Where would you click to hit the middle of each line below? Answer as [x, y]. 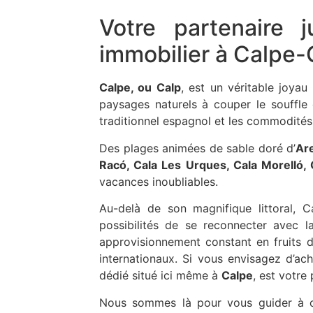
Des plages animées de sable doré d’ [198, 148]
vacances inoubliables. [159, 181]
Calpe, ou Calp [140, 88]
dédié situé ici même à [160, 276]
